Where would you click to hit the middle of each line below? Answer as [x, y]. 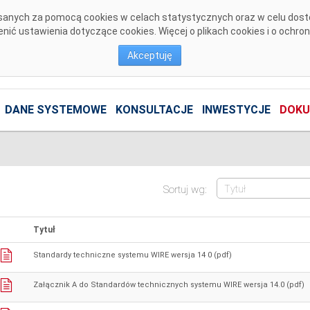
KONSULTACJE [154, 110]
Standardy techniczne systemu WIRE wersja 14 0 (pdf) [132, 255]
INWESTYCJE [236, 110]
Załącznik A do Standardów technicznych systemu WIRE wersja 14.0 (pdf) [168, 285]
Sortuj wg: [187, 189]
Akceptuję [150, 55]
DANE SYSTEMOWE [55, 110]
